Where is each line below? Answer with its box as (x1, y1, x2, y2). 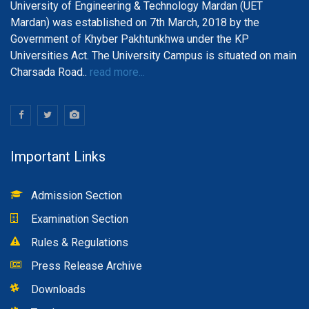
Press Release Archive (31, 259, 142, 272)
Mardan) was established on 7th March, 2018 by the (10, 15, 259, 29)
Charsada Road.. (10, 65, 87, 79)
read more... (87, 65, 145, 79)
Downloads (31, 282, 86, 296)
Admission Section (31, 188, 122, 202)
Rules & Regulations (31, 235, 128, 249)
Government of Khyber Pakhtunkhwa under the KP (10, 32, 249, 46)
